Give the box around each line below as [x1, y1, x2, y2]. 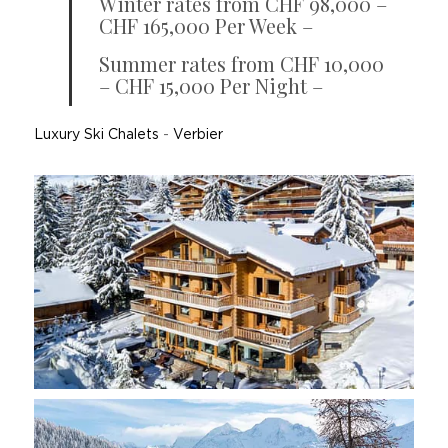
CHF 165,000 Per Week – [98, 12, 313, 39]
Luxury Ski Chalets [33, 128, 159, 142]
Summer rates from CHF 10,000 [98, 50, 384, 77]
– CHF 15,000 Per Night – [98, 72, 323, 99]
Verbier [172, 128, 223, 142]
